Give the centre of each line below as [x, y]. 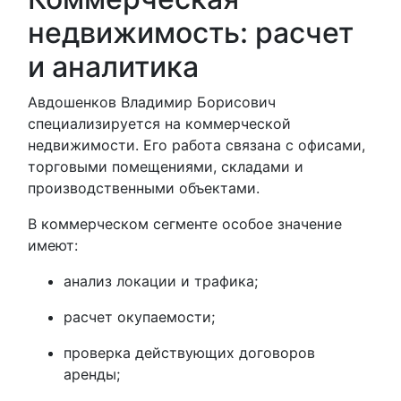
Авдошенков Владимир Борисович [152, 102]
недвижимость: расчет [191, 33]
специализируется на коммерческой [159, 124]
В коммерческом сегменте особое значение [185, 224]
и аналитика [113, 67]
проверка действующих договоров [189, 353]
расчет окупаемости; [139, 317]
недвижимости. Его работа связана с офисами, [196, 145]
